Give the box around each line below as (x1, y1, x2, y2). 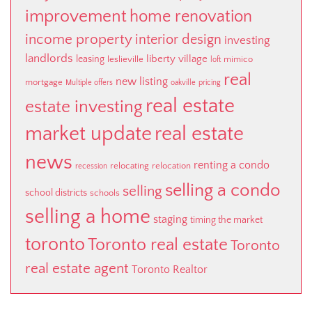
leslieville (107, 54, 143, 64)
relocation (152, 160, 191, 171)
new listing (116, 75, 168, 88)
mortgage (25, 77, 63, 87)
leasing (76, 53, 104, 65)
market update (25, 123, 152, 145)
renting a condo (194, 158, 270, 171)
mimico (224, 54, 253, 64)
